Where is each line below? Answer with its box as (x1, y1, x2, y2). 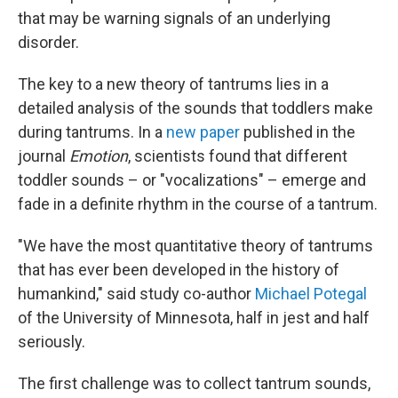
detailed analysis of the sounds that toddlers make (18, 99, 373, 117)
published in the (240, 123, 355, 141)
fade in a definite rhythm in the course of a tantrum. (18, 195, 378, 213)
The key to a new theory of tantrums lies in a (18, 75, 329, 93)
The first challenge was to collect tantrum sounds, (18, 374, 370, 393)
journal (18, 147, 69, 165)
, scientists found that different (128, 147, 347, 165)
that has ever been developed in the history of (18, 260, 339, 279)
